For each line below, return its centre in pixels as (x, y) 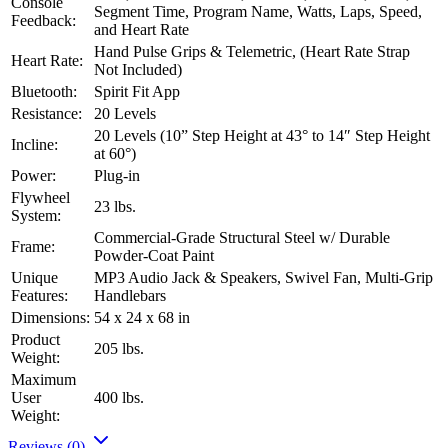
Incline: (34, 144)
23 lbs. (115, 206)
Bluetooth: (44, 91)
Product (35, 339)
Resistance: (46, 113)
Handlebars (130, 295)
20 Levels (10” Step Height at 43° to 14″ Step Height (262, 135)
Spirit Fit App (137, 91)
